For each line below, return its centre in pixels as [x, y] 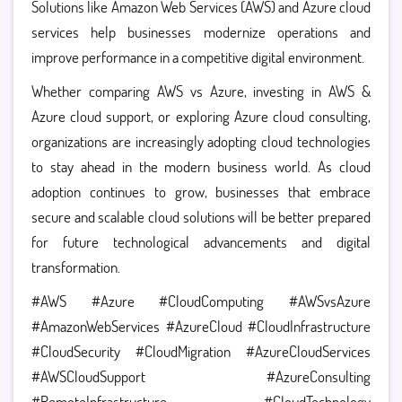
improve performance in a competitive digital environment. [198, 57]
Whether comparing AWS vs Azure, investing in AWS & [201, 91]
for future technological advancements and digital [201, 242]
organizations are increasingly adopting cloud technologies [201, 141]
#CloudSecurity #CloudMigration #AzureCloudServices [201, 351]
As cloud [345, 166]
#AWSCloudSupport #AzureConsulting [201, 376]
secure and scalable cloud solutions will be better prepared [201, 217]
